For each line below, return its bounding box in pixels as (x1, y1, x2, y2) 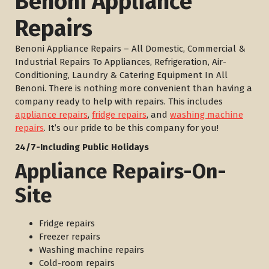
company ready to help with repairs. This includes (15, 96, 223, 107)
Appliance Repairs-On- (15, 159, 226, 184)
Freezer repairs (39, 231, 100, 242)
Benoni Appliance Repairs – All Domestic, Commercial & (15, 43, 246, 54)
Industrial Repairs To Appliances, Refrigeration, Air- (15, 56, 226, 67)
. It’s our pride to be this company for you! (44, 122, 219, 133)
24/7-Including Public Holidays (15, 142, 149, 153)
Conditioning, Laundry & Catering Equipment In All (15, 70, 228, 80)
